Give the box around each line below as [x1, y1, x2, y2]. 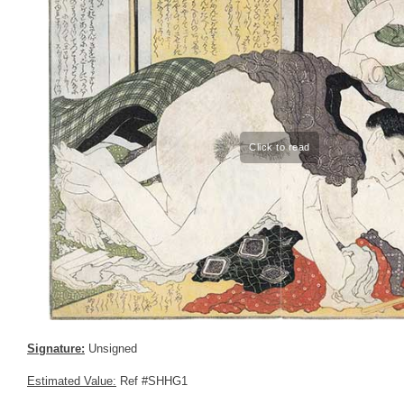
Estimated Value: [27, 373, 116, 388]
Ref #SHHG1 [116, 373, 188, 388]
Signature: [27, 341, 85, 355]
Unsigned [85, 341, 137, 355]
